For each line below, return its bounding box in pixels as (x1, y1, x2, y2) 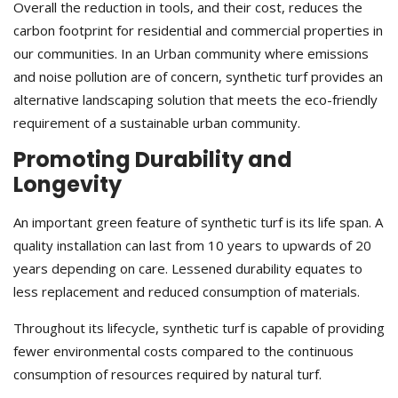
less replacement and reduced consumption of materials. (13, 283, 360, 301)
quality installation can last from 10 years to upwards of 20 (13, 236, 371, 255)
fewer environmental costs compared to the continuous (13, 342, 354, 361)
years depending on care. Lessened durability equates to (13, 259, 362, 278)
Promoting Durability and (13, 145, 292, 175)
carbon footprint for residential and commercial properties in (13, 21, 383, 40)
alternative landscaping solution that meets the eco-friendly (13, 91, 378, 109)
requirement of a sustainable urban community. (13, 114, 300, 132)
